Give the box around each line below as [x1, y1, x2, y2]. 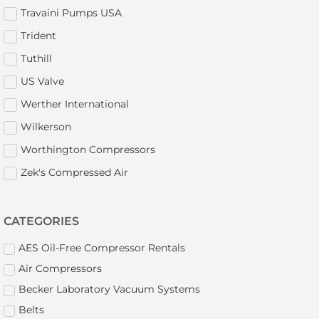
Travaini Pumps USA [21, 6, 122, 19]
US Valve [21, 74, 64, 88]
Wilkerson [21, 120, 71, 133]
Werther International [21, 97, 129, 110]
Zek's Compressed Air [21, 165, 128, 179]
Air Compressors [19, 262, 102, 276]
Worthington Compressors [21, 142, 155, 156]
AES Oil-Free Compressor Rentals [19, 241, 185, 255]
